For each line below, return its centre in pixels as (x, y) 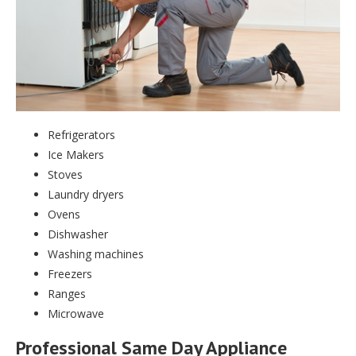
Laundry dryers (86, 194)
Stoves (65, 174)
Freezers (70, 273)
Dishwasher (78, 234)
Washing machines (96, 253)
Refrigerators (81, 134)
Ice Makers (76, 154)
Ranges (67, 293)
